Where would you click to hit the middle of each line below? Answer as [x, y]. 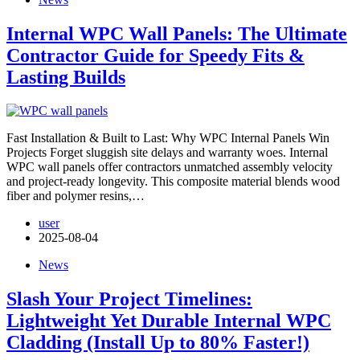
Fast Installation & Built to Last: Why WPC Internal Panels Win [168, 138]
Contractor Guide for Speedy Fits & [155, 55]
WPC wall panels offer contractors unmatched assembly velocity [170, 167]
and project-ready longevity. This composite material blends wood [173, 182]
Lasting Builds [66, 77]
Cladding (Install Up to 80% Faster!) [158, 343]
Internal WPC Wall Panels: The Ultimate [177, 33]
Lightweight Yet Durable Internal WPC [169, 321]
